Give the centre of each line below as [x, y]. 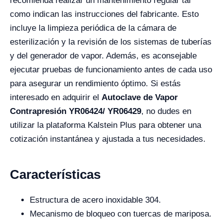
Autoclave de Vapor [140, 97]
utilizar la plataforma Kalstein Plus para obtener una [106, 125]
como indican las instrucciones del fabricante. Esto [104, 14]
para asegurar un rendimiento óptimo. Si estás [95, 83]
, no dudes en [166, 111]
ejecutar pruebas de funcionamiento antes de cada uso [111, 70]
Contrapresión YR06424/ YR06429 [76, 111]
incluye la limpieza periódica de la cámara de [93, 28]
